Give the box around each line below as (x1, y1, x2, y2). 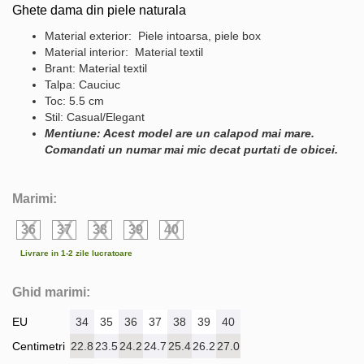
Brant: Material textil (45, 61, 147, 75)
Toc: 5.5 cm (45, 93, 104, 107)
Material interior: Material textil (45, 45, 203, 58)
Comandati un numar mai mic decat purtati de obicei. (45, 142, 338, 156)
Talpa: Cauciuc (45, 77, 120, 91)
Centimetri (12, 339, 65, 353)
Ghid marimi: (12, 284, 90, 299)
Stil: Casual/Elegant (45, 110, 145, 123)
